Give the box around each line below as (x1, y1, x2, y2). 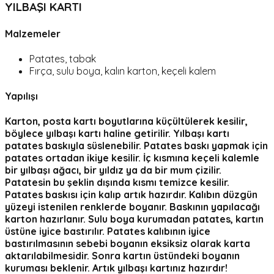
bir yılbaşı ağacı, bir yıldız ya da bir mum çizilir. (5, 164, 221, 177)
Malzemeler (5, 27, 61, 40)
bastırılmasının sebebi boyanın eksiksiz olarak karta (5, 237, 250, 250)
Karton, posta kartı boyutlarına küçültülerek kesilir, (5, 115, 248, 128)
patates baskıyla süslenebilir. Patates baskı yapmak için (5, 139, 268, 152)
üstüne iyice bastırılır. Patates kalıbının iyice (5, 225, 210, 238)
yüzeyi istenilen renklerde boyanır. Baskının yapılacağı (5, 201, 260, 213)
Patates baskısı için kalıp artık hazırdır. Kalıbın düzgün (5, 188, 257, 201)
